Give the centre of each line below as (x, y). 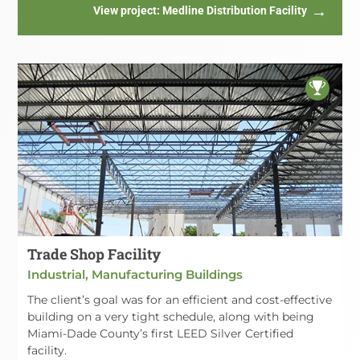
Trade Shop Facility (94, 254)
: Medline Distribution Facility (231, 10)
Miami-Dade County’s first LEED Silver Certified (160, 333)
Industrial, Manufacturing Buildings (135, 274)
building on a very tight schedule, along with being (171, 316)
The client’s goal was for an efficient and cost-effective (180, 299)
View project (125, 10)
